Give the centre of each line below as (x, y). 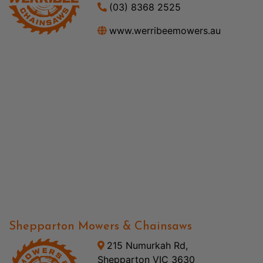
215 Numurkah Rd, (147, 245)
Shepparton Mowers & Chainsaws (100, 226)
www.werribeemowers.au (165, 30)
